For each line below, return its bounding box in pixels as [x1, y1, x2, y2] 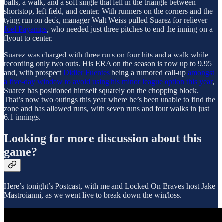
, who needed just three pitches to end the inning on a [47, 24, 213, 33]
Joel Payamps [4, 24, 47, 33]
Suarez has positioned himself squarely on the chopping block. [4, 86, 199, 95]
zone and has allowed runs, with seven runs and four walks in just [4, 104, 209, 112]
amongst [188, 68, 214, 77]
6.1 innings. [4, 112, 41, 121]
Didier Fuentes [63, 68, 110, 77]
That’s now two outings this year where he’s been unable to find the [4, 95, 215, 104]
